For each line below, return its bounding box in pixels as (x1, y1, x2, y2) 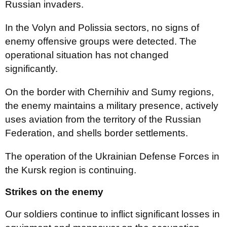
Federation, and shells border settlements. (5, 128, 188, 138)
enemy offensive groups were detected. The (5, 36, 197, 47)
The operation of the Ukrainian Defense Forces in (5, 151, 219, 162)
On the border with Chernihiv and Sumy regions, (5, 87, 214, 97)
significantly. (5, 63, 58, 74)
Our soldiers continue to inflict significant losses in (5, 209, 220, 219)
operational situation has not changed (5, 50, 169, 60)
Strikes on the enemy (5, 186, 103, 197)
